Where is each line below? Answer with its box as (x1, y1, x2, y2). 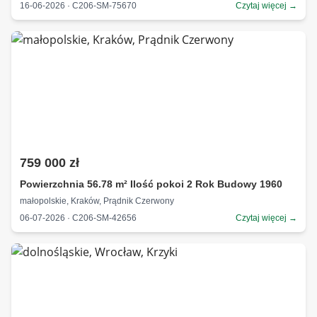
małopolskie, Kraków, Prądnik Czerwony (20, 196, 174, 206)
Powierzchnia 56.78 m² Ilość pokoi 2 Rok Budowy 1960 (20, 178, 282, 190)
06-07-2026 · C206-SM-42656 (20, 212, 137, 223)
